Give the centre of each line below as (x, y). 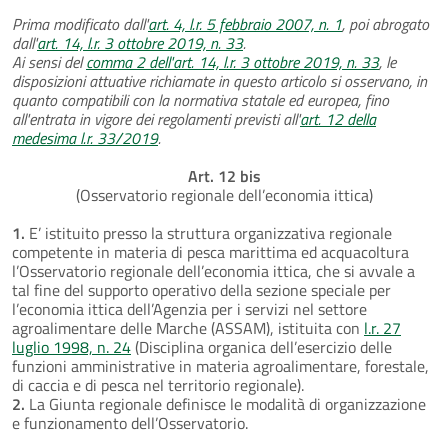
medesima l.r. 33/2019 (85, 137)
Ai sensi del (49, 61)
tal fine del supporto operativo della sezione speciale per (201, 289)
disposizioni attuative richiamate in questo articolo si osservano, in (219, 80)
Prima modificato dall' (80, 23)
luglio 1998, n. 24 (71, 346)
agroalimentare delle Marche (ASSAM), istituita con (188, 327)
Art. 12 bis (224, 175)
